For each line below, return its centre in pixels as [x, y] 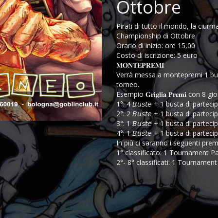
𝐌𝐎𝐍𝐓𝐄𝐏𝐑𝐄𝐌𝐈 [140, 65]
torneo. [128, 84]
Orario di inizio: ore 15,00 [156, 45]
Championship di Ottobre [156, 36]
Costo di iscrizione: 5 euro [157, 55]
